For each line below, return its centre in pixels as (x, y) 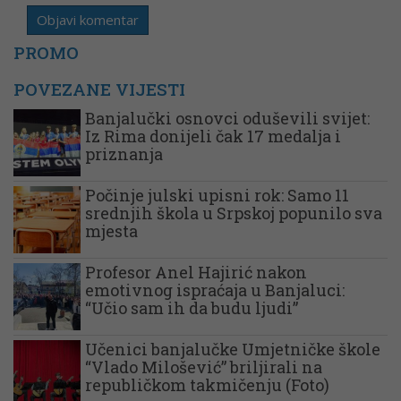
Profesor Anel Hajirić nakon (196, 272)
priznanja (124, 154)
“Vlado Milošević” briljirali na (204, 367)
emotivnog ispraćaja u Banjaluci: (215, 290)
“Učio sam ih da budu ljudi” (192, 307)
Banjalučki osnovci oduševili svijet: (227, 118)
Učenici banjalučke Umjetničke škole (233, 349)
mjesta (111, 230)
